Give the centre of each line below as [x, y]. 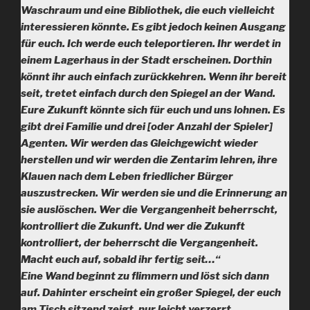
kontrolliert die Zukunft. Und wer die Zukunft [133, 226]
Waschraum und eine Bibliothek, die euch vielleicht [148, 10]
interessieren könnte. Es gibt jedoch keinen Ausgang [153, 27]
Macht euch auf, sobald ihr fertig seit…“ [120, 259]
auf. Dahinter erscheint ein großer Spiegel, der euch [151, 293]
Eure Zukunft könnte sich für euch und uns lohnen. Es [153, 110]
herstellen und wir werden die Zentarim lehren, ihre [149, 160]
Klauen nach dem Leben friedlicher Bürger [127, 176]
